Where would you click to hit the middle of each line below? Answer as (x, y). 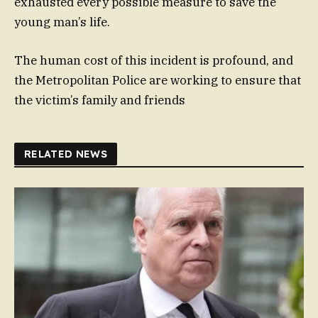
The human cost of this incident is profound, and (154, 60)
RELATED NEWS (66, 154)
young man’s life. (62, 22)
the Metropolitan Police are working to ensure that (158, 80)
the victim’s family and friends (100, 100)
